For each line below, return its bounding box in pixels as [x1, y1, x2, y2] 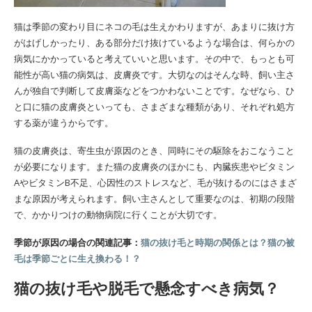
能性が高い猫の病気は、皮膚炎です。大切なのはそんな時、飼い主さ [14, 68, 295, 81]
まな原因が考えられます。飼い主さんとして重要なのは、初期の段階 [14, 192, 295, 205]
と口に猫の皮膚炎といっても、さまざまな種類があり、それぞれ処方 [14, 100, 295, 114]
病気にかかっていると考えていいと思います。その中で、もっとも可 [14, 52, 295, 65]
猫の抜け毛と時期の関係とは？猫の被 [141, 236, 295, 249]
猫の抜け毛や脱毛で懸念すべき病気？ [14, 279, 279, 299]
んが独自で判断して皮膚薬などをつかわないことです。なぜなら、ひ [14, 84, 295, 97]
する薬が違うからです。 [14, 116, 114, 130]
